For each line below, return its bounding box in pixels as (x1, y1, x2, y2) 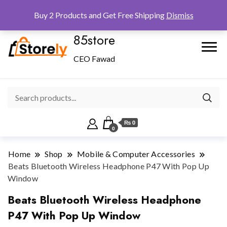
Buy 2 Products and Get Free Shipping (33, 10, 166, 20)
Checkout (70, 3, 97, 13)
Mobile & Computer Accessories (77, 149, 195, 159)
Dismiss (166, 10, 194, 20)
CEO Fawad (73, 54, 115, 64)
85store (73, 30, 115, 50)
